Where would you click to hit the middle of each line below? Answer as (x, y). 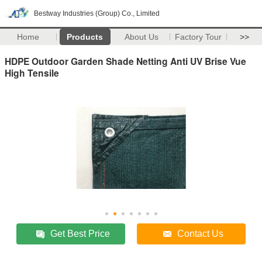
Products (85, 37)
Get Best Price (80, 233)
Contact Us (201, 233)
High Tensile (32, 73)
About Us (142, 37)
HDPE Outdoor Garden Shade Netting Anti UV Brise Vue (125, 61)
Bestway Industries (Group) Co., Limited (97, 13)
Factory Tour (199, 37)
